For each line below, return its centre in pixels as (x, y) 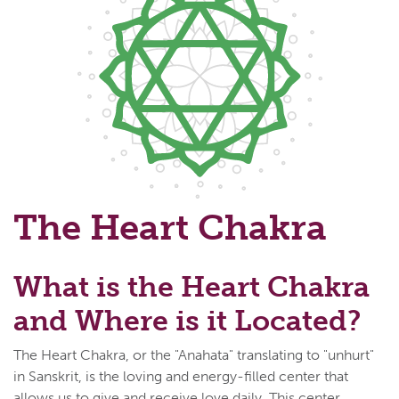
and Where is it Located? (187, 320)
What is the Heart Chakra (191, 286)
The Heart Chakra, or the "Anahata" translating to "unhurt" (194, 354)
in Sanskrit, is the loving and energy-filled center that (181, 376)
